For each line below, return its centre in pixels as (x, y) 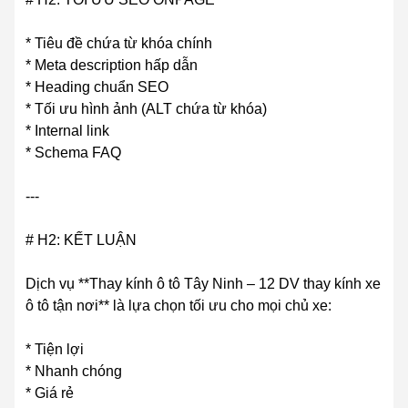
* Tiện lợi (55, 350)
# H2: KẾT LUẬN (81, 240)
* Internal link (67, 131)
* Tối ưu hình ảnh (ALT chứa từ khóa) (146, 109)
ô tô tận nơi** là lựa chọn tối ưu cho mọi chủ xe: (178, 306)
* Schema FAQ (73, 153)
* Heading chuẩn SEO (97, 87)
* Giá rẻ (50, 393)
